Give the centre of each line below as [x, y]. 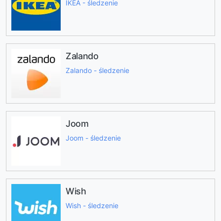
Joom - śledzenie [93, 138]
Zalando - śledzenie [97, 70]
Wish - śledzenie [92, 205]
